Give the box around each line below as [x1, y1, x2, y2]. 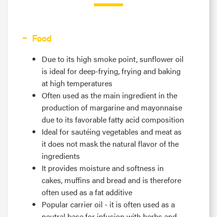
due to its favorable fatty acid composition [42, 114, 184, 125]
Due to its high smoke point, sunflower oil [42, 53, 184, 65]
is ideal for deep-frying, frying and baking [42, 65, 181, 77]
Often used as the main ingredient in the [42, 90, 177, 101]
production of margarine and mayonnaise [42, 102, 182, 113]
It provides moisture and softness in [42, 162, 164, 174]
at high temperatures [42, 77, 112, 89]
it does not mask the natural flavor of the [42, 138, 179, 150]
